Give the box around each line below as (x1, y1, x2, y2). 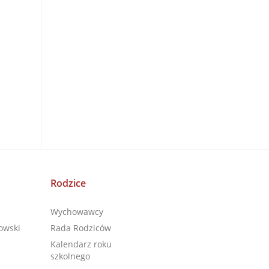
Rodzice (50, 177, 86, 190)
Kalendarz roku (50, 238, 112, 250)
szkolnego (50, 250, 90, 262)
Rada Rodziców (50, 222, 111, 234)
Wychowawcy (50, 206, 103, 217)
